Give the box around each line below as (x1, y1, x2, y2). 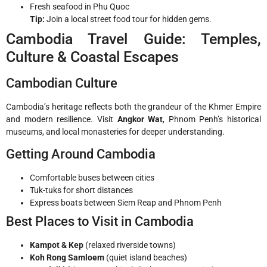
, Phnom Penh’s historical (163, 114, 261, 124)
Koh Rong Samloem (30, 253, 104, 263)
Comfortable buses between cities (30, 173, 154, 183)
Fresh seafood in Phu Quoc (30, 1, 129, 11)
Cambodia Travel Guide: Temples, (6, 30, 261, 48)
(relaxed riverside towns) (83, 240, 176, 250)
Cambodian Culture (6, 75, 117, 91)
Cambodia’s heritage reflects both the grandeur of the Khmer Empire (6, 101, 261, 111)
